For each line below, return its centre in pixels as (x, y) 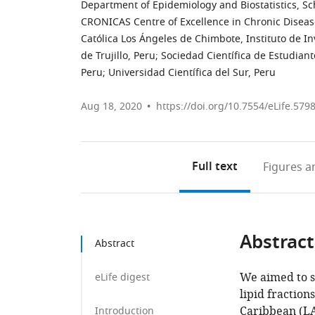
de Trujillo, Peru (118, 56)
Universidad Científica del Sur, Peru (192, 73)
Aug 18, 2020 (111, 107)
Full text (214, 167)
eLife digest (122, 277)
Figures (282, 167)
